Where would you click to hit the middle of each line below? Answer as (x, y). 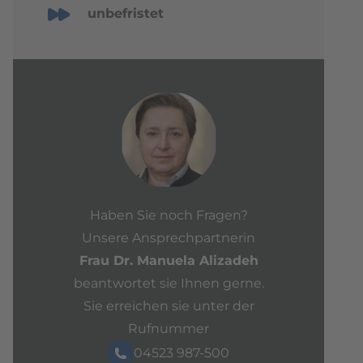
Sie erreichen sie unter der (169, 305)
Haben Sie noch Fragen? (169, 215)
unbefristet (126, 13)
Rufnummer (169, 328)
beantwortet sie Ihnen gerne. (169, 283)
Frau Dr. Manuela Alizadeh (169, 260)
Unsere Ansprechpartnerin (169, 237)
